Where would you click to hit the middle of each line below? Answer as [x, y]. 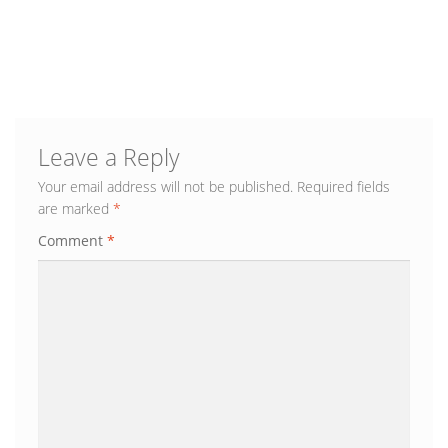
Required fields [343, 187]
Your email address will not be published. [165, 187]
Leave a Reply [108, 158]
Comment [72, 241]
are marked [75, 209]
